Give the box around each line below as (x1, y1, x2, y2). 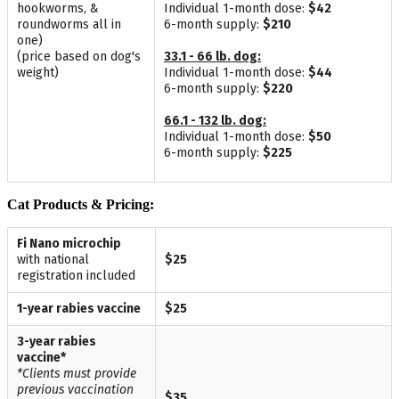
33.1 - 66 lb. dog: (164, 48, 261, 64)
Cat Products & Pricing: (7, 196, 154, 212)
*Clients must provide (17, 365, 136, 381)
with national (17, 251, 89, 267)
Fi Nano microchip (17, 235, 121, 251)
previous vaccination (17, 381, 134, 397)
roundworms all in (17, 16, 121, 32)
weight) (17, 64, 59, 80)
